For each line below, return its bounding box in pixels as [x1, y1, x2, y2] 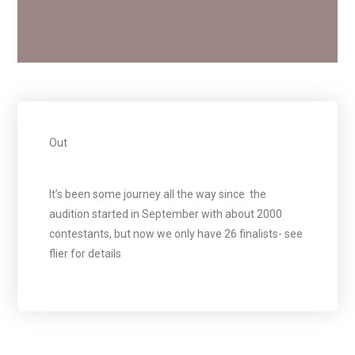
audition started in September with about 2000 [49, 208, 283, 220]
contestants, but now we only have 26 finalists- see [49, 227, 303, 240]
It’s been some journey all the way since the [49, 188, 267, 200]
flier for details [49, 247, 122, 260]
